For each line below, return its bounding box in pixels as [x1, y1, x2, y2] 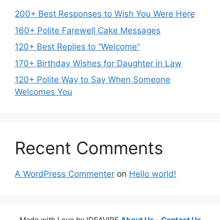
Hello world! [129, 169, 176, 179]
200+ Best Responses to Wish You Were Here [15, 9, 195, 19]
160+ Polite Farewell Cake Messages [15, 25, 161, 35]
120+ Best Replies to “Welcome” [15, 42, 140, 52]
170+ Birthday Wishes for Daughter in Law [15, 58, 182, 68]
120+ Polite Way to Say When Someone [15, 75, 170, 85]
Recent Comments [15, 137, 163, 159]
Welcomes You [15, 87, 72, 97]
